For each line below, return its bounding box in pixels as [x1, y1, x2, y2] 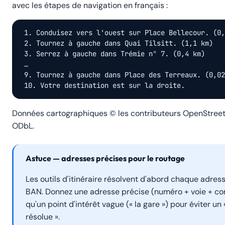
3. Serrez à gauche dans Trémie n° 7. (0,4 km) [24, 49, 205, 58]
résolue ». [26, 211, 60, 222]
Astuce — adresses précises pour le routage [26, 153, 185, 163]
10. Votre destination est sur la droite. [24, 81, 185, 90]
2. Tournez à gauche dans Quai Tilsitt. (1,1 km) [24, 39, 213, 48]
